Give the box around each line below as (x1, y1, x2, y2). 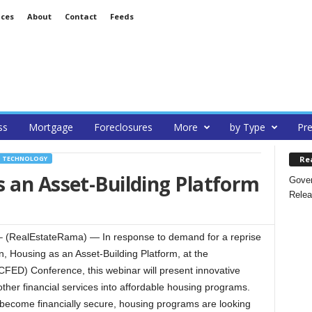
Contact (64, 11, 97, 22)
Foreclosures (93, 120, 153, 134)
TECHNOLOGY (1, 154, 47, 163)
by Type (229, 120, 265, 134)
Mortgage (28, 120, 73, 134)
